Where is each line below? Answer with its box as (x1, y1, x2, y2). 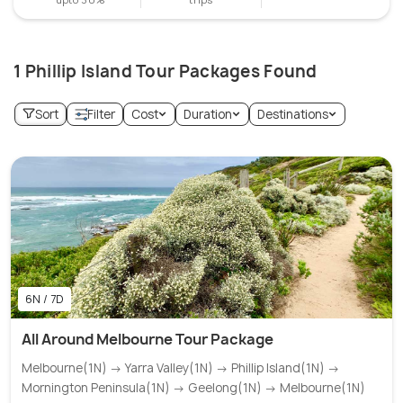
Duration (184, 106, 232, 122)
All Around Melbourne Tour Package (22, 329, 273, 349)
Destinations (257, 106, 328, 122)
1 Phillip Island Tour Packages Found (13, 60, 318, 83)
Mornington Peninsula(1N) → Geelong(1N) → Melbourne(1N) (22, 380, 365, 396)
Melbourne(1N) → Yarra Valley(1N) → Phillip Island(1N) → (22, 360, 340, 376)
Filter (87, 106, 115, 122)
